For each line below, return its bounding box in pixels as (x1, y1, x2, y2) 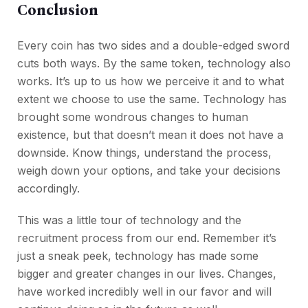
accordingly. (17, 181, 80, 196)
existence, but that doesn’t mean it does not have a (17, 128, 283, 142)
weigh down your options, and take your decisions (17, 164, 280, 178)
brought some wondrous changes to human (17, 110, 248, 124)
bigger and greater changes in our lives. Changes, (17, 267, 276, 281)
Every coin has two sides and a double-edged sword (17, 38, 289, 53)
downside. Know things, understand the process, (17, 146, 272, 160)
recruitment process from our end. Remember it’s (17, 231, 276, 245)
